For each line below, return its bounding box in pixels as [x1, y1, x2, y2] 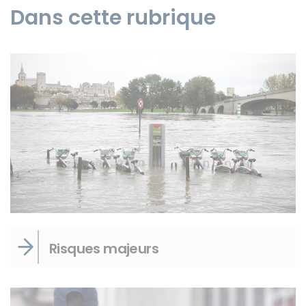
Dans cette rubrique [10, 3, 216, 32]
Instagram [6, 66, 59, 80]
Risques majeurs [49, 239, 158, 259]
